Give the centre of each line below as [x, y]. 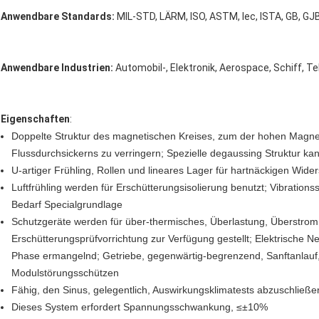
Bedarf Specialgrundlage [67, 205]
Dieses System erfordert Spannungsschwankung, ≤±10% [140, 307]
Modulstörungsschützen [65, 273]
